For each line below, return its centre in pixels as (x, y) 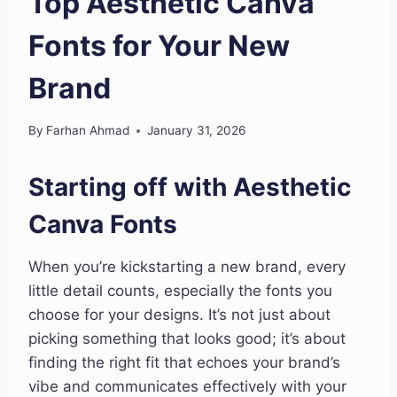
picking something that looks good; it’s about (187, 339)
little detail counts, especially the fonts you (180, 291)
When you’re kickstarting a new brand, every (187, 267)
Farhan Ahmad (88, 131)
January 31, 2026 (197, 131)
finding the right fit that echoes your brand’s (184, 363)
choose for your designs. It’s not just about (179, 315)
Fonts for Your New (159, 45)
